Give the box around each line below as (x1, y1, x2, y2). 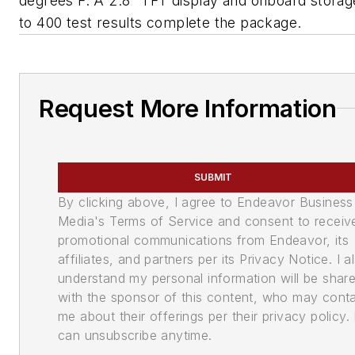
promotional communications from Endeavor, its (58, 231, 349, 248)
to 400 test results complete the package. (19, 13, 302, 31)
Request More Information (39, 94, 337, 123)
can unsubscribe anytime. (58, 326, 212, 343)
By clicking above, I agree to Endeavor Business (58, 193, 353, 210)
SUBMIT (194, 170, 233, 183)
